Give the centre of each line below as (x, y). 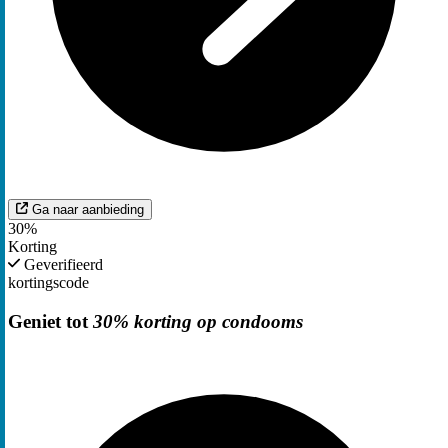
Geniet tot (50, 321)
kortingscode (48, 283)
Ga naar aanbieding (88, 210)
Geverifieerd (62, 265)
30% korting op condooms (198, 321)
